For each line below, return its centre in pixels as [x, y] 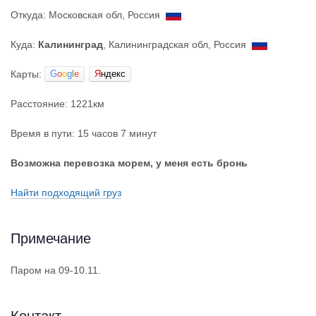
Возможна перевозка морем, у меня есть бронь [129, 163]
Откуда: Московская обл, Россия [88, 15]
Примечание [51, 238]
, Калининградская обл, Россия [177, 44]
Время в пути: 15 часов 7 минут [84, 133]
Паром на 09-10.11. [56, 270]
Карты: [28, 74]
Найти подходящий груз [66, 193]
